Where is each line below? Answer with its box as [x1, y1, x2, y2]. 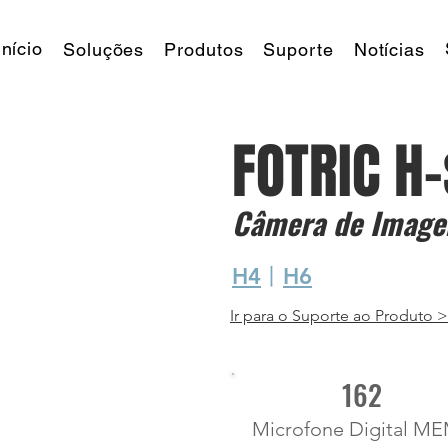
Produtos [164, 39, 244, 60]
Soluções [63, 39, 145, 60]
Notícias [353, 39, 425, 60]
